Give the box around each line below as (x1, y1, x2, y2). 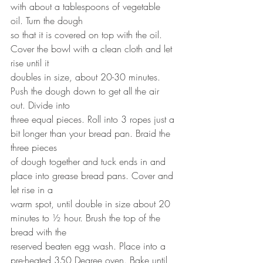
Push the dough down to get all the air (11, 84, 162, 97)
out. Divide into (11, 98, 70, 112)
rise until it (11, 56, 49, 69)
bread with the (11, 225, 66, 238)
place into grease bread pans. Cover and (11, 168, 176, 182)
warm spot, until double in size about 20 (11, 197, 173, 210)
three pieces (11, 140, 57, 154)
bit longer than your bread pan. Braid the (11, 126, 173, 140)
